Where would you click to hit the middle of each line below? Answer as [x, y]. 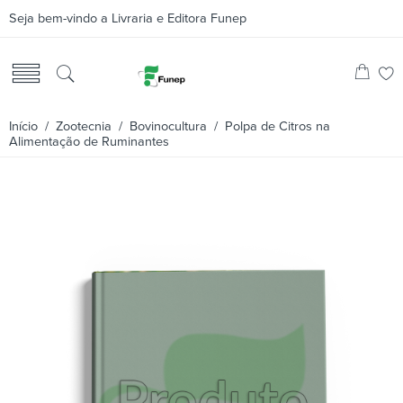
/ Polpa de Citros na [269, 126]
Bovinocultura [168, 126]
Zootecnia [84, 126]
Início [23, 126]
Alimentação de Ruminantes [89, 142]
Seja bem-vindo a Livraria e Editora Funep [128, 18]
